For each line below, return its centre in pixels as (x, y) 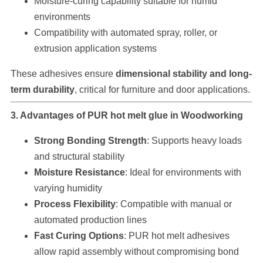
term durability (42, 89)
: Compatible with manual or (173, 204)
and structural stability (79, 156)
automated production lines (90, 220)
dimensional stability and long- (183, 73)
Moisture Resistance (79, 172)
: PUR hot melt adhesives (176, 235)
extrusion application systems (95, 49)
